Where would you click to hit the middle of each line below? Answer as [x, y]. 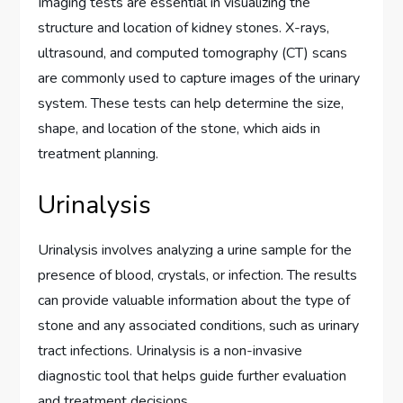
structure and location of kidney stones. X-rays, [184, 28]
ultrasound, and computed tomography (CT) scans [193, 54]
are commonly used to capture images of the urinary [199, 79]
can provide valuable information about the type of [194, 301]
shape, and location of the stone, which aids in [179, 129]
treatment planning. [99, 154]
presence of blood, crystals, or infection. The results [198, 276]
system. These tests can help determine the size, [191, 104]
